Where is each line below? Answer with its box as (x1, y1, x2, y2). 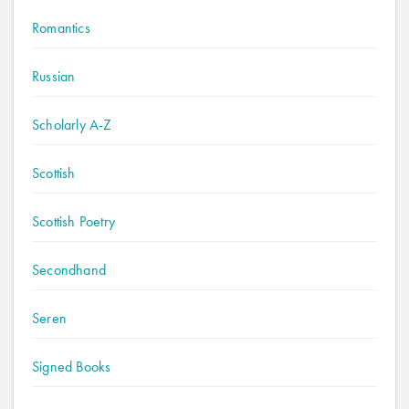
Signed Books (32, 357, 111, 376)
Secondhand (32, 260, 106, 279)
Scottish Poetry (32, 212, 115, 231)
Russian (32, 67, 76, 86)
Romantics (32, 18, 90, 37)
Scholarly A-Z (32, 115, 112, 134)
